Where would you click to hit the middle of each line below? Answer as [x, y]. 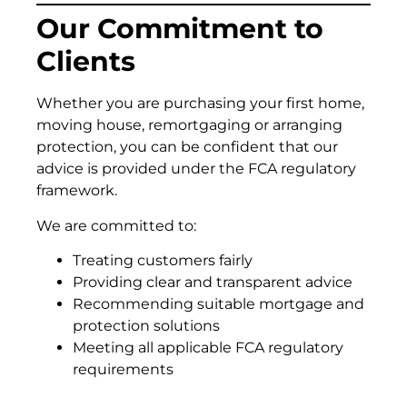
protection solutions [146, 325]
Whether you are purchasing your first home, [200, 104]
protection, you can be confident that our [187, 147]
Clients [86, 62]
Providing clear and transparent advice [213, 282]
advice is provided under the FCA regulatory [196, 169]
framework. [77, 191]
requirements [123, 369]
